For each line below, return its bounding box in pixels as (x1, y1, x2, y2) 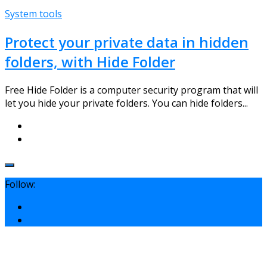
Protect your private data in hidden (5, 32, 249, 52)
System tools (5, 7, 62, 20)
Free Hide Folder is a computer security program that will (5, 83, 258, 97)
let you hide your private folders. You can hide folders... (5, 96, 248, 110)
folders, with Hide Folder (5, 51, 175, 72)
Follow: (5, 177, 35, 191)
